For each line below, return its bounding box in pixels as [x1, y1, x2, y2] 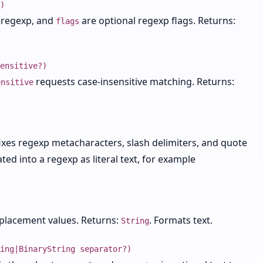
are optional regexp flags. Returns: [79, 14, 235, 27]
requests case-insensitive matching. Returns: [33, 75, 234, 88]
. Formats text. [149, 214, 213, 227]
